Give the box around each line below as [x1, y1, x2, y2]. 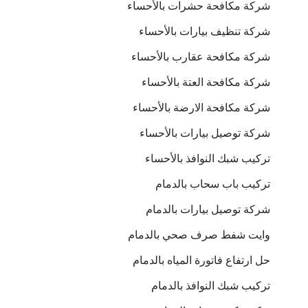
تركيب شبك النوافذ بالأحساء [145, 153, 270, 164]
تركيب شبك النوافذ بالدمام [151, 280, 270, 291]
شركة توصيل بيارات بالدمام [146, 203, 270, 215]
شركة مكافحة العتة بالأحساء [142, 76, 270, 88]
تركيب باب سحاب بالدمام [155, 178, 270, 190]
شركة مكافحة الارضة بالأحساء [133, 102, 270, 113]
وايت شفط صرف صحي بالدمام [128, 229, 270, 241]
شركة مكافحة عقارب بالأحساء [131, 51, 270, 63]
